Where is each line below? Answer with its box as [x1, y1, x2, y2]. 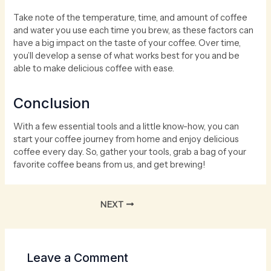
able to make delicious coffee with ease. [13, 62, 175, 74]
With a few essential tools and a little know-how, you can [13, 121, 240, 132]
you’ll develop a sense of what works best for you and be [13, 50, 240, 61]
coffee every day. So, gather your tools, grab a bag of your [13, 146, 247, 158]
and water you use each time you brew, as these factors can [13, 24, 254, 36]
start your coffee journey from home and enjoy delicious [13, 134, 240, 145]
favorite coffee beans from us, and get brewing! [13, 159, 206, 171]
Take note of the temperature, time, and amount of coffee [13, 11, 248, 23]
